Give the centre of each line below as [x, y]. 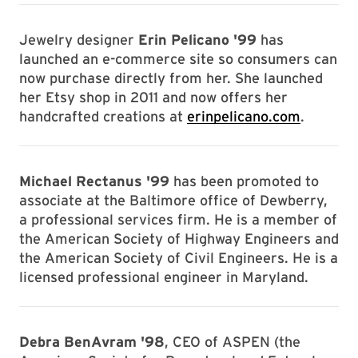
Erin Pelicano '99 [197, 40]
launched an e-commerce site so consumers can [178, 59]
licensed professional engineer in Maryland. [164, 277]
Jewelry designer [79, 40]
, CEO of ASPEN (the [233, 342]
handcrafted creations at [103, 116]
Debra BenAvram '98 [92, 342]
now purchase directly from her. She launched [171, 78]
